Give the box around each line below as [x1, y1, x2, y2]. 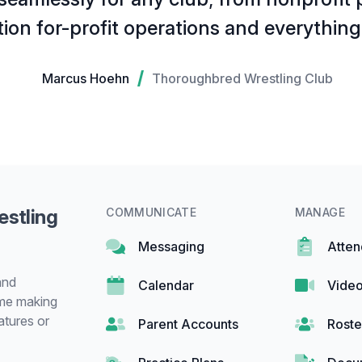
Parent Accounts [138, 316, 239, 333]
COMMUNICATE [106, 205, 197, 220]
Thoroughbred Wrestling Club [152, 70, 333, 87]
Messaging [138, 238, 205, 255]
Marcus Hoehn [42, 70, 129, 87]
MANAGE [294, 205, 345, 220]
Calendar [138, 277, 195, 294]
